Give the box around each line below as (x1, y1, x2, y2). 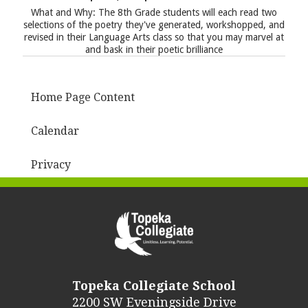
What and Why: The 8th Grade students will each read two (31, 6, 277, 18)
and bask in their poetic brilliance (85, 43, 223, 55)
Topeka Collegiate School (72, 278, 236, 293)
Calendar (30, 124, 79, 137)
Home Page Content (30, 90, 135, 104)
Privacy (30, 157, 71, 171)
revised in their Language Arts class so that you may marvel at (24, 31, 284, 43)
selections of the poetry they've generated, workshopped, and (23, 19, 285, 30)
